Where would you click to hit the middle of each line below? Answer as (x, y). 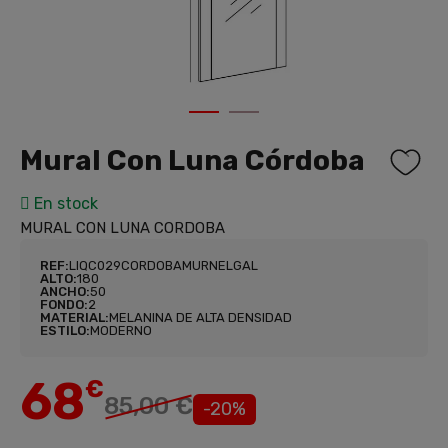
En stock (64, 203)
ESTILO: (65, 330)
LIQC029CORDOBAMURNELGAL (163, 265)
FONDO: (64, 304)
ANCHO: (65, 291)
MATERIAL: (74, 317)
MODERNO (121, 330)
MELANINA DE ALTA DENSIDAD (200, 317)
